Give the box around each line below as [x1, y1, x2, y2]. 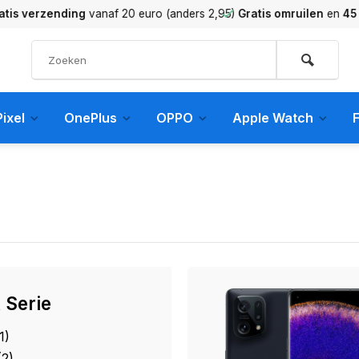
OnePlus [64, 110, 117, 126]
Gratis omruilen [211, 7, 296, 20]
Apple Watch [232, 110, 313, 126]
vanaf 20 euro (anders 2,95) [58, 7, 208, 20]
